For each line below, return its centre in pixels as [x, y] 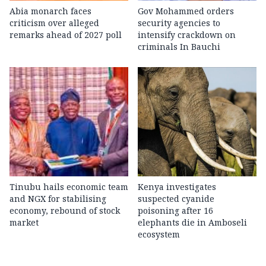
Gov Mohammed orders [186, 11]
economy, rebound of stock [65, 211]
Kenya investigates [177, 187]
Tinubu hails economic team [69, 187]
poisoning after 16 [175, 211]
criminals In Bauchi [179, 47]
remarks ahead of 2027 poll [66, 35]
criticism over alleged [54, 23]
